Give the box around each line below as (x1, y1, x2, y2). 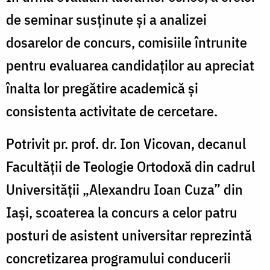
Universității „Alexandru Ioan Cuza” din (6, 179, 243, 199)
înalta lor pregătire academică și (6, 78, 198, 98)
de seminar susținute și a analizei (6, 9, 207, 29)
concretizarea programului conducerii (6, 248, 231, 268)
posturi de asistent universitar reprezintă (6, 225, 252, 245)
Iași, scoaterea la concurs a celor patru (6, 202, 237, 222)
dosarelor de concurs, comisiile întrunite (6, 32, 247, 52)
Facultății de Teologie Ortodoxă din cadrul (6, 156, 255, 176)
